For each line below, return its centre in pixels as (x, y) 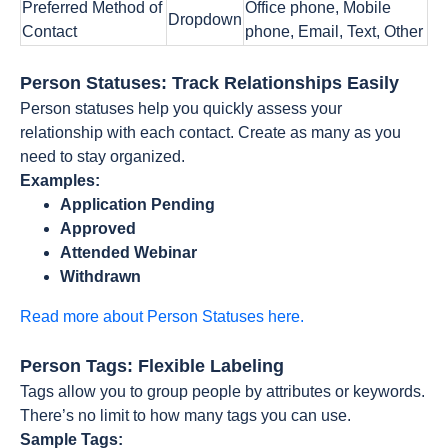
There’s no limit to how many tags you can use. (185, 415)
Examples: (60, 180)
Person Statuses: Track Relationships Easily (209, 83)
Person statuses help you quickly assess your (181, 108)
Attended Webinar (128, 252)
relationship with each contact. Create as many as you (210, 132)
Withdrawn (100, 276)
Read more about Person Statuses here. (162, 316)
